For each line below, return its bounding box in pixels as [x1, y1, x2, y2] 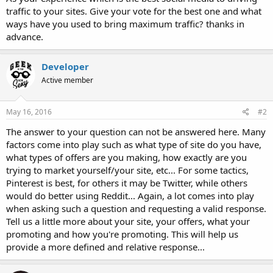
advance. [6, 30, 43, 43]
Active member [41, 75, 93, 86]
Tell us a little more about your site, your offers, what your [6, 214, 250, 227]
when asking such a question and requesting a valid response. [6, 202, 266, 214]
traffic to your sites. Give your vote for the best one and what [6, 5, 261, 18]
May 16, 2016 [6, 106, 52, 117]
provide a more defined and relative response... [6, 240, 205, 253]
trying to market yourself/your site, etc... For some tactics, [6, 163, 249, 176]
